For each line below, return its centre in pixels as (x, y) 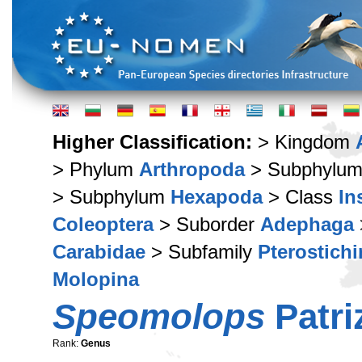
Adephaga (307, 224)
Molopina (96, 279)
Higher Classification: (155, 142)
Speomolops (159, 316)
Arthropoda (192, 169)
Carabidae (99, 252)
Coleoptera (103, 224)
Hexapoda (217, 197)
